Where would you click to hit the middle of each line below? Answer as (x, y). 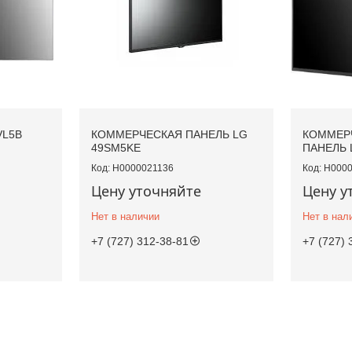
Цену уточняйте (146, 191)
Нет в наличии (125, 216)
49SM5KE (115, 147)
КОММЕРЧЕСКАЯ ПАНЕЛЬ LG (169, 134)
